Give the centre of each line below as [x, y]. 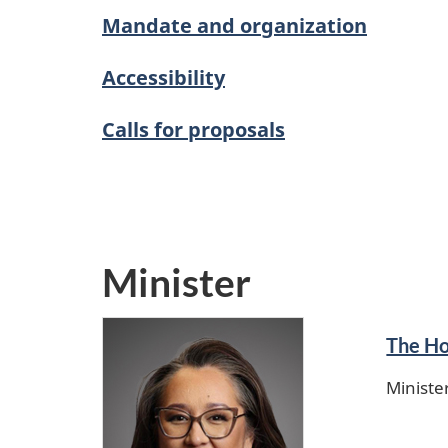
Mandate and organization [234, 25]
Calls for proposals [193, 129]
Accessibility [163, 77]
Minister [176, 281]
